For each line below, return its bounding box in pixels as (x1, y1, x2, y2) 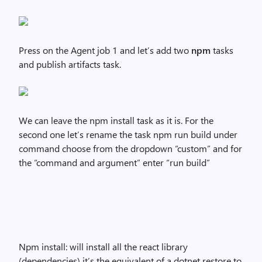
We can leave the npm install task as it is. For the (19, 114, 213, 126)
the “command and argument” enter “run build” (19, 156, 210, 168)
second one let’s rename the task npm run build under (19, 128, 237, 140)
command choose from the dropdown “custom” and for (19, 142, 242, 154)
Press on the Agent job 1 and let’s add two (19, 44, 191, 56)
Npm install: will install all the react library (19, 240, 188, 253)
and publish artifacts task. (19, 58, 121, 70)
